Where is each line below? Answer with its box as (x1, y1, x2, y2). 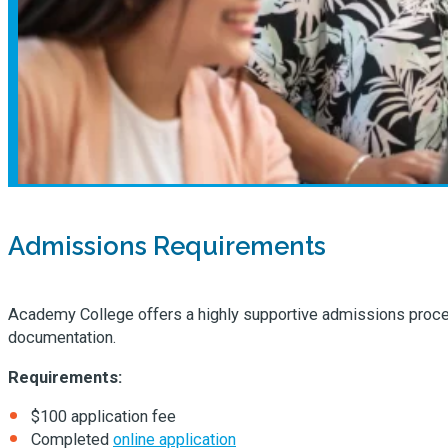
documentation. (8, 328, 117, 348)
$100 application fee (31, 407, 176, 427)
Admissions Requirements (8, 231, 326, 262)
